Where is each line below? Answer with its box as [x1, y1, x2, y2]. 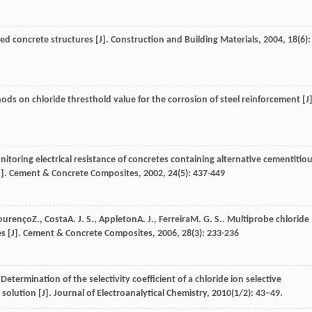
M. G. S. [190, 214, 222, 226]
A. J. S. [68, 214, 94, 226]
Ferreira [159, 214, 190, 226]
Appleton [99, 214, 137, 226]
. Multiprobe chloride [222, 214, 309, 226]
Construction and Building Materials [111, 35, 258, 46]
